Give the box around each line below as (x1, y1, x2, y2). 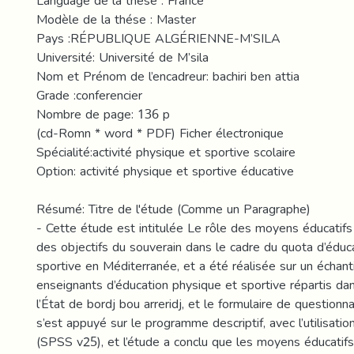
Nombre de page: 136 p (36, 102, 170, 126)
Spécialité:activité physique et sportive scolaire (36, 140, 296, 164)
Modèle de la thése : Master (36, 7, 196, 32)
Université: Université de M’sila (36, 45, 209, 70)
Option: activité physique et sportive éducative (36, 159, 294, 183)
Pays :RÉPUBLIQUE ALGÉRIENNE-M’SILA (36, 26, 281, 51)
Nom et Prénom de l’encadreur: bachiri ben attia (36, 64, 299, 88)
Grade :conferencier (36, 83, 142, 107)
